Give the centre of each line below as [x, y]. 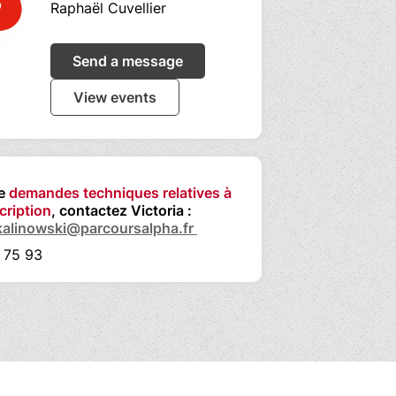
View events [115, 97]
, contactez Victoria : [122, 210]
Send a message [128, 61]
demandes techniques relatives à [120, 192]
